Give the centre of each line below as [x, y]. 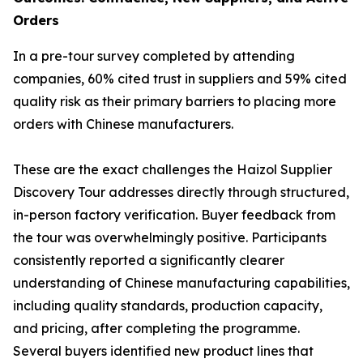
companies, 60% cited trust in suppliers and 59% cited [180, 79]
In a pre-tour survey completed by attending [154, 56]
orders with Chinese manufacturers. [123, 124]
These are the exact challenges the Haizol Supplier [173, 169]
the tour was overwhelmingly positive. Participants [170, 237]
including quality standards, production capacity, [168, 305]
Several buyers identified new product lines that [163, 351]
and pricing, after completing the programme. [156, 328]
